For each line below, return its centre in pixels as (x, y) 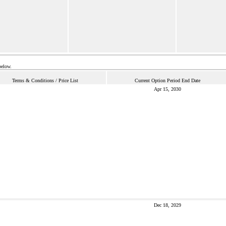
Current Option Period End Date (167, 80)
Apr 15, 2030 (167, 89)
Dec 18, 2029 (167, 205)
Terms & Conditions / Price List (45, 80)
